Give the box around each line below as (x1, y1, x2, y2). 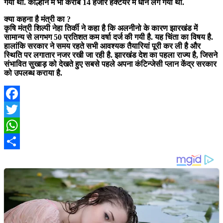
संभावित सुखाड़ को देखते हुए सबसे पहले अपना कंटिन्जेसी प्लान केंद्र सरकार (4, 59, 217, 68)
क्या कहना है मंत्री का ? (4, 14, 71, 23)
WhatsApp (4, 136, 41, 145)
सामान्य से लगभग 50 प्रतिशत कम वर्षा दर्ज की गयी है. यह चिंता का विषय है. (4, 32, 213, 41)
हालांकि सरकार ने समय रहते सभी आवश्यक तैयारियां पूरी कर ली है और (4, 41, 201, 50)
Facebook (4, 105, 37, 113)
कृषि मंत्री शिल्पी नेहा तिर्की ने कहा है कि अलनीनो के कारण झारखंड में (4, 23, 198, 32)
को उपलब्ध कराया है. (4, 68, 62, 77)
